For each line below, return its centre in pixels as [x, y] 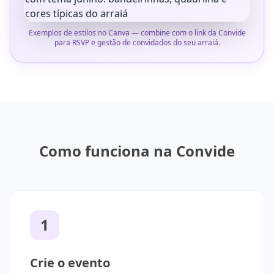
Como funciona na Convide [137, 151]
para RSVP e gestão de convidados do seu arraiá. [137, 43]
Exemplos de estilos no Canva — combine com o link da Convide [137, 33]
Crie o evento [70, 263]
